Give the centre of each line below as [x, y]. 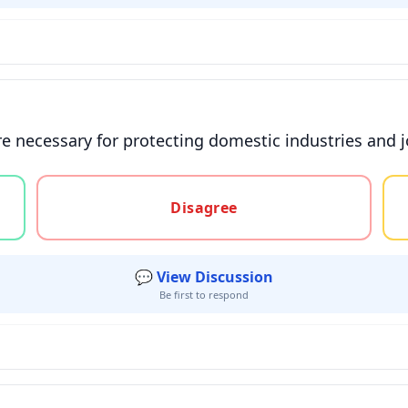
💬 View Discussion [204, 277]
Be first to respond [204, 295]
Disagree [204, 208]
